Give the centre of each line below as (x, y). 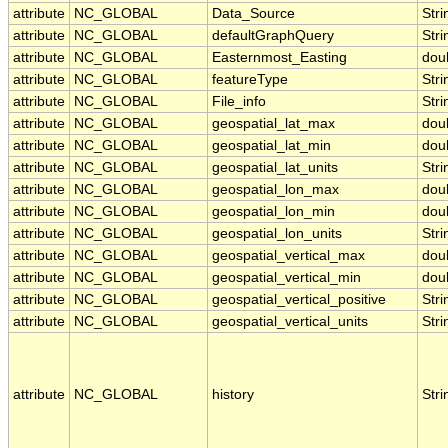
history (233, 395)
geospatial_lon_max (275, 190)
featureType (250, 80)
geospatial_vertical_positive (299, 300)
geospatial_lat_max (273, 124)
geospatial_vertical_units (290, 322)
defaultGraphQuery (273, 36)
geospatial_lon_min (273, 212)
